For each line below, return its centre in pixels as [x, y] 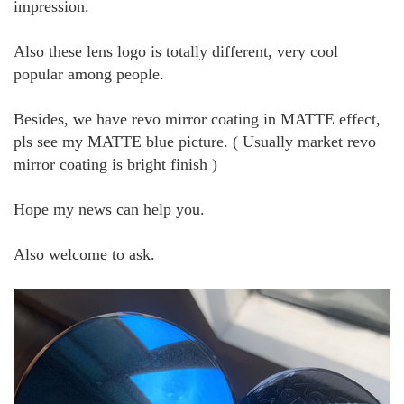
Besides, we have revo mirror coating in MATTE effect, [197, 119]
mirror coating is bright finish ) [115, 165]
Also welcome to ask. [84, 255]
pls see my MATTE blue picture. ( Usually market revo [195, 142]
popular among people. [89, 74]
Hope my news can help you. [109, 210]
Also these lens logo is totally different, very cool [176, 52]
